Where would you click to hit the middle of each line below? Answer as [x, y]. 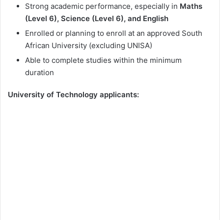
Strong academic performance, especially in [102, 6]
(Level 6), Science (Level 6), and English [97, 19]
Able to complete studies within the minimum [103, 60]
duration [40, 73]
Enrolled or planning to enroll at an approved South [114, 33]
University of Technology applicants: [73, 95]
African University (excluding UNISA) [89, 46]
